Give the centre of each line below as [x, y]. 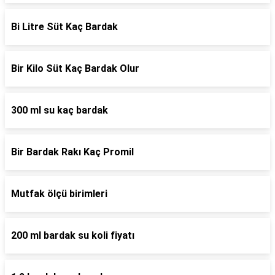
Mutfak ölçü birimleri [59, 194]
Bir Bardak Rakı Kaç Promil [72, 152]
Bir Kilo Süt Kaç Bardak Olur [75, 68]
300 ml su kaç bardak [60, 110]
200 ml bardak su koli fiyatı [73, 235]
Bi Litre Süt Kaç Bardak [64, 27]
